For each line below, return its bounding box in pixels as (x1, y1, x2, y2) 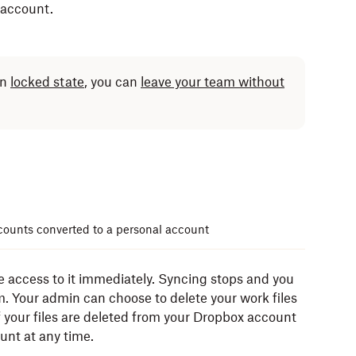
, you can (84, 74, 141, 90)
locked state (10, 74, 84, 90)
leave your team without (141, 74, 284, 90)
